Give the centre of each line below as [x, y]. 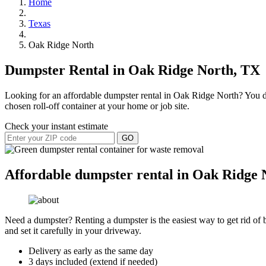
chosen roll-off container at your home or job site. [97, 106]
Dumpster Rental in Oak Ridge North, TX [132, 70]
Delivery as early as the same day [91, 251]
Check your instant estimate [56, 126]
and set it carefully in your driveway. [73, 230]
